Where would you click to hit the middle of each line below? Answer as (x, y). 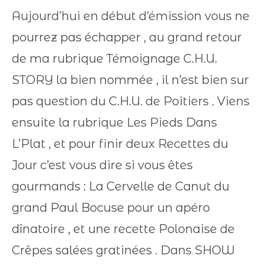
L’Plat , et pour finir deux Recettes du (120, 144)
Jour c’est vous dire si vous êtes (102, 165)
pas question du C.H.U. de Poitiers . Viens (131, 101)
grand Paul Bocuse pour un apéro (111, 208)
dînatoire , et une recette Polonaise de (123, 229)
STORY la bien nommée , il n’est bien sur (130, 80)
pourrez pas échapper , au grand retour (127, 37)
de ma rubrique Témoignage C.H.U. (114, 59)
